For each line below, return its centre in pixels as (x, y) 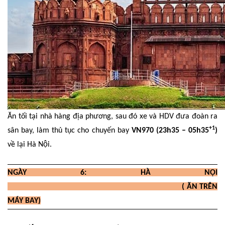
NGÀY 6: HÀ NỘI (113, 173)
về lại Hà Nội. (30, 145)
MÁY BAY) (24, 201)
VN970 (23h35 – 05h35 (170, 131)
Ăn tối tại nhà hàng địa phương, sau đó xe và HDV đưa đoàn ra (113, 117)
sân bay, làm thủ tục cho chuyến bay (70, 131)
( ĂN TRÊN (113, 187)
